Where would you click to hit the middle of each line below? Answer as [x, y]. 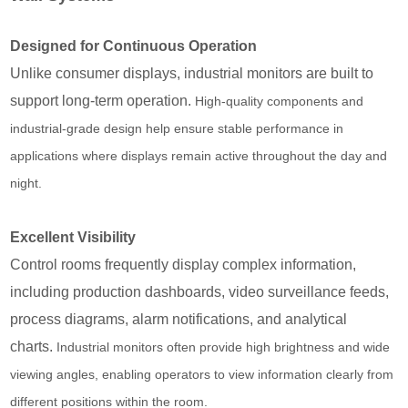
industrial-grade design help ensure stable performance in [177, 128]
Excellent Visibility [73, 237]
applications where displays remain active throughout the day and [199, 155]
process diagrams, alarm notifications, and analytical [179, 319]
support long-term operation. [103, 100]
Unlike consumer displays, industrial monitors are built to [192, 73]
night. [26, 183]
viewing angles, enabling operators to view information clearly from [202, 374]
